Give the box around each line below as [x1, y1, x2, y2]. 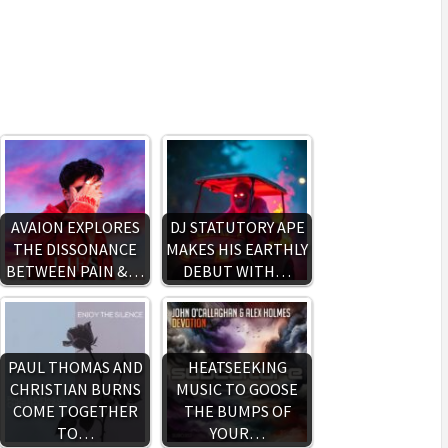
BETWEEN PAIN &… [6, 261, 144, 281]
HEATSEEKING [187, 357, 287, 377]
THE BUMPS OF [183, 401, 291, 421]
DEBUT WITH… [183, 261, 291, 281]
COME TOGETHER [12, 401, 138, 421]
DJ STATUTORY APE [169, 217, 305, 237]
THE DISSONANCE [13, 239, 137, 259]
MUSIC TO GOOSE [176, 379, 298, 399]
